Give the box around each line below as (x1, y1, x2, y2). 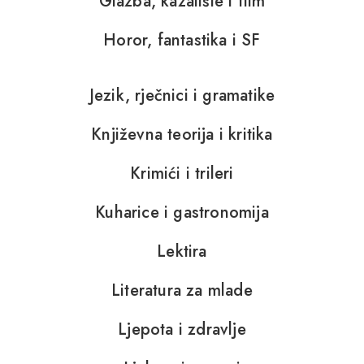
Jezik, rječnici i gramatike (89, 83, 275, 107)
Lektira (157, 239, 207, 263)
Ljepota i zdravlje (118, 317, 246, 341)
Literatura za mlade (111, 278, 253, 302)
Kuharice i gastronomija (95, 200, 269, 224)
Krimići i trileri (130, 161, 234, 185)
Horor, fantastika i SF (103, 28, 261, 52)
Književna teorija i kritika (91, 122, 273, 146)
